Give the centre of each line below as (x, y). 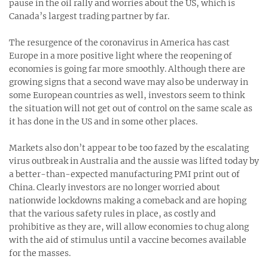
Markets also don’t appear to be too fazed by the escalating (129, 147)
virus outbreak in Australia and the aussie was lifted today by (134, 161)
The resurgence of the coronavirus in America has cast (119, 42)
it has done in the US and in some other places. (103, 121)
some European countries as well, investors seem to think (127, 95)
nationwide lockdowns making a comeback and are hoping (128, 200)
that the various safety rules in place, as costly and (112, 213)
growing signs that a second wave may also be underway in (129, 82)
